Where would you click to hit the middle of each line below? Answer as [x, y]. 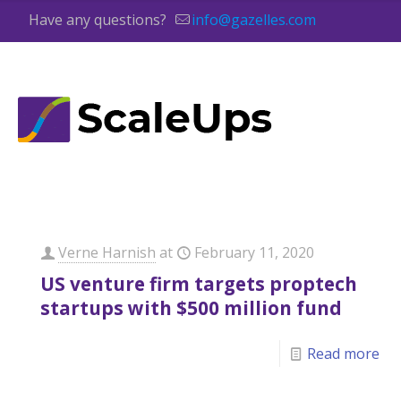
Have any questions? [98, 20]
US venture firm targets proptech [199, 284]
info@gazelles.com [254, 20]
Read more [343, 354]
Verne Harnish [107, 252]
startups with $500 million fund [192, 308]
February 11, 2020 [255, 252]
